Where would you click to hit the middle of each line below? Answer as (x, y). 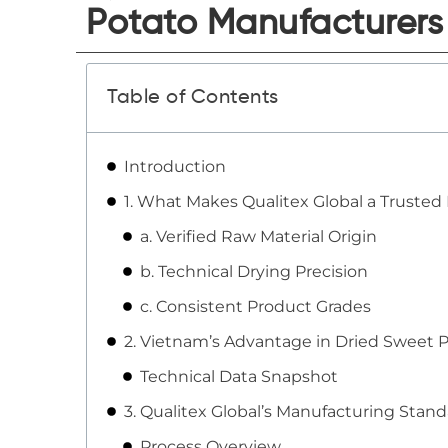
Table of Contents (193, 98)
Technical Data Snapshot (239, 376)
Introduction (175, 166)
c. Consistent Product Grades (255, 306)
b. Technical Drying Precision (254, 271)
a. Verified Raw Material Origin (258, 236)
